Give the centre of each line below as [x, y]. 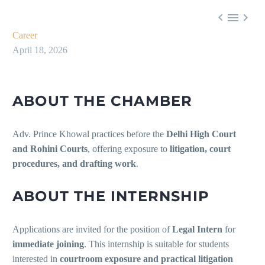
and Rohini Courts [50, 149]
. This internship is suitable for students [156, 244]
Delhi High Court [201, 134]
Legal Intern [197, 230]
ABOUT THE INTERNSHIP [111, 196]
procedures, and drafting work [74, 164]
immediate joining [48, 244]
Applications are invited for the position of [92, 230]
